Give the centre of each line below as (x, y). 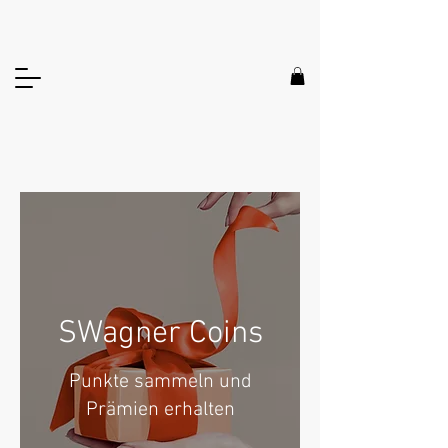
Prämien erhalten (160, 410)
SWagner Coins (160, 334)
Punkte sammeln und (160, 382)
